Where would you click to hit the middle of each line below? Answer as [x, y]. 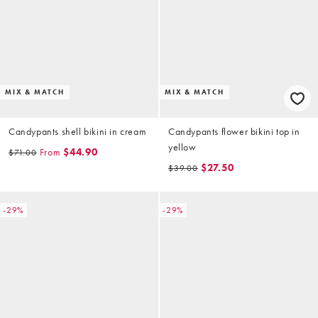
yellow [182, 147]
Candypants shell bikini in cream [78, 132]
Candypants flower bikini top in [234, 132]
